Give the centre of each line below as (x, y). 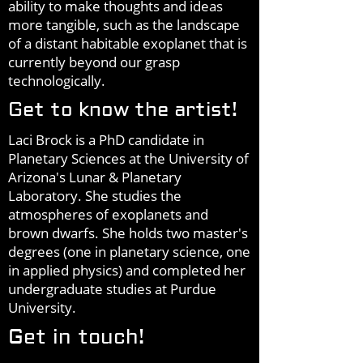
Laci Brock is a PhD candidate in (106, 140)
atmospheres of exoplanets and (108, 214)
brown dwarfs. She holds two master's (128, 233)
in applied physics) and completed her (127, 270)
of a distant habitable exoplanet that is (128, 43)
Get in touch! (76, 337)
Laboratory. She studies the (95, 196)
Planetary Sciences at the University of (128, 158)
